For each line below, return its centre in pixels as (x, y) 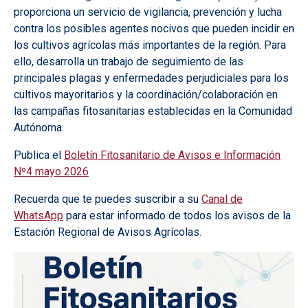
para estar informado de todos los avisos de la (177, 216)
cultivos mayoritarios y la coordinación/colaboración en (146, 95)
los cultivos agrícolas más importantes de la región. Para (150, 45)
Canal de (222, 199)
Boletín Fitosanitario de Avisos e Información (172, 155)
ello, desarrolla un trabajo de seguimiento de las (129, 62)
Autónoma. (39, 128)
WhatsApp (38, 216)
